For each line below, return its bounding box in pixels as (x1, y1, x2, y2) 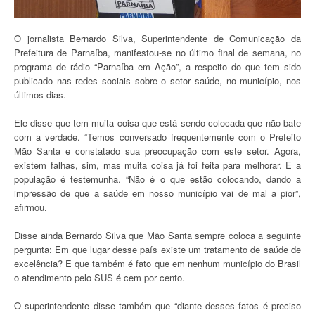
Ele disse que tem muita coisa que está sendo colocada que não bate (14, 115, 301, 129)
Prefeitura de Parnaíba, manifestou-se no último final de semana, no (14, 45, 301, 59)
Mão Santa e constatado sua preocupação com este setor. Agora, (14, 143, 301, 157)
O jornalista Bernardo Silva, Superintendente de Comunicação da (14, 31, 301, 45)
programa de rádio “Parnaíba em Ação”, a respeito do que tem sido (14, 59, 301, 73)
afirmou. (14, 200, 47, 214)
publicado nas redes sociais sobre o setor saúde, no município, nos (14, 73, 301, 87)
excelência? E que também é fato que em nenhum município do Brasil (14, 256, 301, 270)
